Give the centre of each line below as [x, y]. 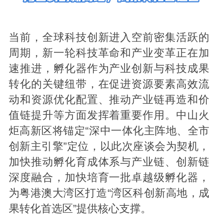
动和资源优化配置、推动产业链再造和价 [109, 100]
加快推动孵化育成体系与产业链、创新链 [109, 162]
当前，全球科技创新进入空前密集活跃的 [109, 38]
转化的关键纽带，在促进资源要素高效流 [109, 84]
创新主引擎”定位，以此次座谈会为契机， [109, 147]
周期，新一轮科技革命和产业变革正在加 [109, 53]
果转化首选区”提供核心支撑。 [80, 209]
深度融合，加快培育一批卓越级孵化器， [109, 178]
